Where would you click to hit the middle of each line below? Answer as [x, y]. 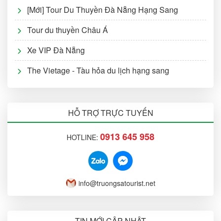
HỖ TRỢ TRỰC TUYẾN [110, 112]
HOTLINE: [83, 137]
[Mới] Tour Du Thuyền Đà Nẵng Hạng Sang [103, 9]
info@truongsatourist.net [117, 183]
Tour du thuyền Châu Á [68, 30]
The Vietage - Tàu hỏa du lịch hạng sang [98, 70]
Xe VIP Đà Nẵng [56, 50]
